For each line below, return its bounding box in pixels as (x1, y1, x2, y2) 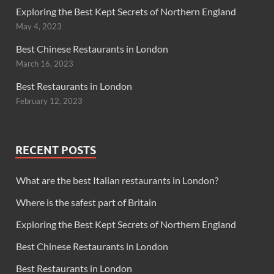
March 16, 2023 (16, 59, 73, 69)
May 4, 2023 (16, 21, 62, 32)
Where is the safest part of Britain (16, 196, 157, 209)
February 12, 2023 (16, 96, 83, 106)
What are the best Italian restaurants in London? (16, 174, 218, 187)
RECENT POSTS (15, 144, 96, 157)
